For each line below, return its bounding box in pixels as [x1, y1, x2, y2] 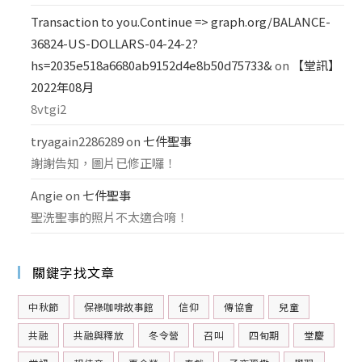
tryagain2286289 [31, 133, 124, 150]
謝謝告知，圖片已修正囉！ [31, 154, 177, 172]
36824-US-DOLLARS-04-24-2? [31, 35, 199, 53]
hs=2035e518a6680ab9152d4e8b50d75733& [31, 57, 273, 74]
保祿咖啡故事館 [83, 300, 154, 314]
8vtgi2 [31, 100, 67, 118]
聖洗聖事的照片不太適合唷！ [31, 208, 189, 226]
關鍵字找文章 [32, 263, 116, 283]
